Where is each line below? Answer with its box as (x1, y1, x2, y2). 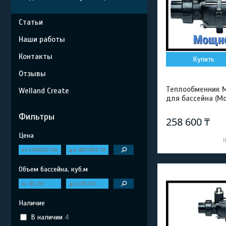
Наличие (19, 199, 45, 207)
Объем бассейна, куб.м (19, 165, 88, 174)
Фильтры (19, 111, 54, 122)
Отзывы (19, 69, 46, 78)
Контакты (19, 52, 52, 61)
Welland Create (19, 86, 69, 95)
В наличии (30, 212, 63, 221)
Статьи (19, 18, 43, 27)
